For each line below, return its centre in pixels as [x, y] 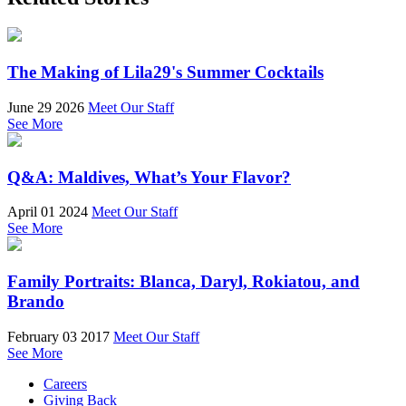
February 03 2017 [58, 336]
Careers [65, 383]
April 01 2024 [48, 212]
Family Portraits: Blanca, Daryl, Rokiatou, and [184, 282]
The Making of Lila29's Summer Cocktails [165, 72]
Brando [36, 302]
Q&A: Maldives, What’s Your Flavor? [149, 177]
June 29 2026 [46, 107]
